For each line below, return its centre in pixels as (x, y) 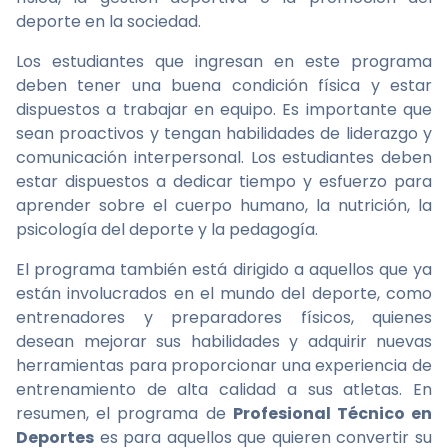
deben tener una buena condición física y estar (224, 85)
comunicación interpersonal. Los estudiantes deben (224, 157)
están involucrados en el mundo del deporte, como (224, 293)
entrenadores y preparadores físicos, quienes (224, 317)
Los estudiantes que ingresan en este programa (224, 61)
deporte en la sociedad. (108, 21)
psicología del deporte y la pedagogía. (167, 229)
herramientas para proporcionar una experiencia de (224, 365)
